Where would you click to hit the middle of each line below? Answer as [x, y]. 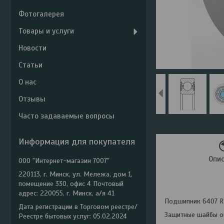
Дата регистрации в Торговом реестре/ [78, 207]
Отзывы [32, 99]
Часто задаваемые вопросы [66, 116]
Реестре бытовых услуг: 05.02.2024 [73, 216]
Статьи [30, 65]
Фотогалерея [41, 14]
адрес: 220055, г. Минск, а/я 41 [66, 193]
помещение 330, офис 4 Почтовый [71, 184]
